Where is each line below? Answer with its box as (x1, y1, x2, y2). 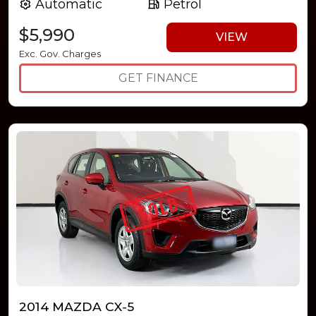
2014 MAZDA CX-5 (19, 298, 134, 314)
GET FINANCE (118, 71, 198, 85)
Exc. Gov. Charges (19, 47, 101, 59)
